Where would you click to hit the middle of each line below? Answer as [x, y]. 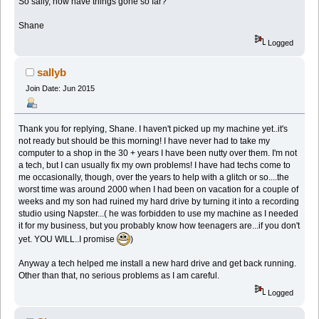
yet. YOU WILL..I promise [68, 239]
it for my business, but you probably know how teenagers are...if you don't [159, 225]
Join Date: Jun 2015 [60, 89]
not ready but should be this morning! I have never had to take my [145, 141]
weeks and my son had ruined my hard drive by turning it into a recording [159, 201]
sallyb [52, 73]
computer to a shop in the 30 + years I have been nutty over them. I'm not [158, 153]
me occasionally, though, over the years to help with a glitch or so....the [154, 177]
